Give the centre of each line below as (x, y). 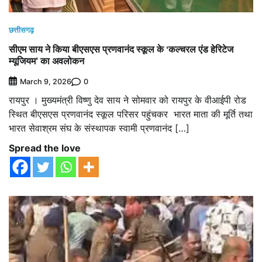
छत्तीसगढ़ (21, 30)
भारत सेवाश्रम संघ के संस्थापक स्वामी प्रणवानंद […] (99, 128)
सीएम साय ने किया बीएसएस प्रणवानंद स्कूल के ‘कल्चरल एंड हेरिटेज (121, 49)
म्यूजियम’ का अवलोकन (46, 61)
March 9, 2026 (46, 82)
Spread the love (45, 148)
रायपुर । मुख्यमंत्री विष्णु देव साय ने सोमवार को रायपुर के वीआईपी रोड (127, 100)
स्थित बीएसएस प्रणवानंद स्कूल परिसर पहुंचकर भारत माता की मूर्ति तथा (131, 114)
